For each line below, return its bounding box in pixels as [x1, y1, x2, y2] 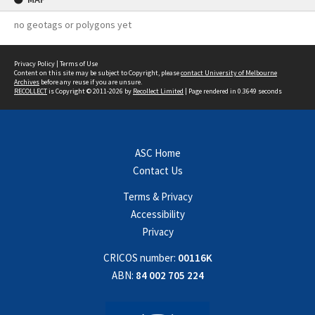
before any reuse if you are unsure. [39, 77, 142, 86]
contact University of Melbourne [181, 68, 277, 77]
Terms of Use [60, 59, 98, 68]
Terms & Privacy [122, 190, 193, 203]
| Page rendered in [184, 86, 238, 96]
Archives [14, 77, 39, 86]
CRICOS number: [103, 251, 176, 264]
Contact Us [132, 164, 183, 177]
